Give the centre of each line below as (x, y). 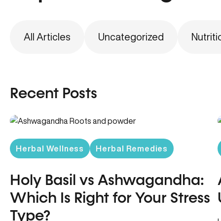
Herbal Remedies (132, 148)
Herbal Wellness (50, 148)
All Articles (47, 37)
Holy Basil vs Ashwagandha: (107, 181)
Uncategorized (131, 37)
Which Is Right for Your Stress (110, 199)
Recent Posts (54, 94)
